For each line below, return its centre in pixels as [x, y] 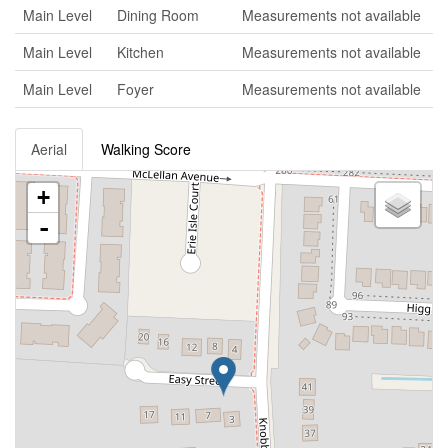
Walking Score [146, 149]
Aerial [49, 149]
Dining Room [158, 15]
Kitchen [140, 52]
